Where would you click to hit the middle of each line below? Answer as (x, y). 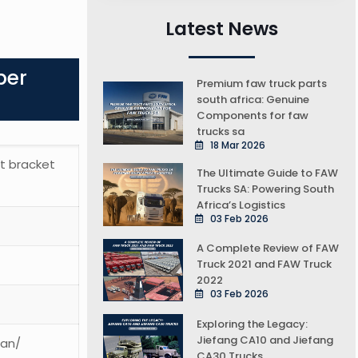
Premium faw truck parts (262, 84)
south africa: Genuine (253, 100)
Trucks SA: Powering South (266, 189)
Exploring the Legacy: (253, 324)
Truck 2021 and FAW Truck (265, 265)
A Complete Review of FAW (268, 249)
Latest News (221, 29)
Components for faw (253, 116)
